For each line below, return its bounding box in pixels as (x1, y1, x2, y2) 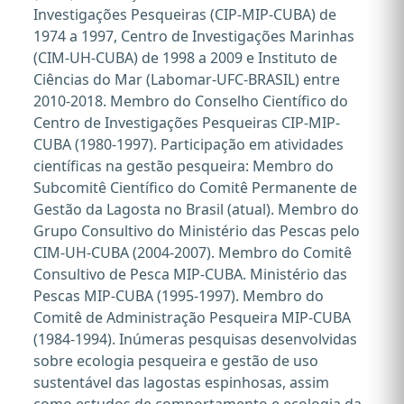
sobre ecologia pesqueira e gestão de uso (33, 351, 318, 371)
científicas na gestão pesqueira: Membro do (33, 156, 334, 176)
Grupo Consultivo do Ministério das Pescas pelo (33, 221, 360, 241)
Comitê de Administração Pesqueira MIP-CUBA (33, 308, 351, 327)
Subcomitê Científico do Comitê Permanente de (33, 178, 357, 197)
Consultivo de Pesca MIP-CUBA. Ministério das (33, 264, 347, 284)
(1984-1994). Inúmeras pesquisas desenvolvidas (33, 329, 357, 349)
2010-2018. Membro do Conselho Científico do (33, 91, 348, 111)
